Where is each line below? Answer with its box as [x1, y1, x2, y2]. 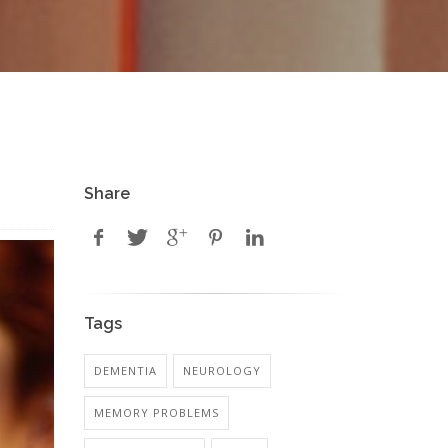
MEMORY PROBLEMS [93, 405, 219, 420]
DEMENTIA [93, 363, 157, 378]
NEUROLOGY [182, 363, 261, 378]
